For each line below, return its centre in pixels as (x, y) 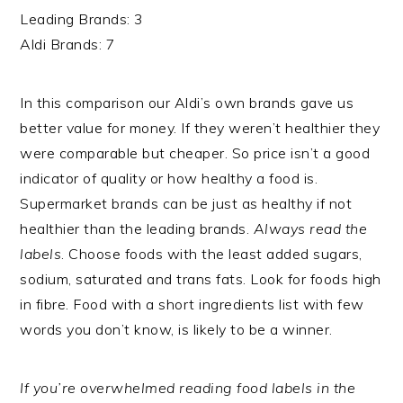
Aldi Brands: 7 (68, 45)
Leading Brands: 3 (82, 19)
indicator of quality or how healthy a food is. (169, 179)
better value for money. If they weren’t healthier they (200, 128)
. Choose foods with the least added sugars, (212, 254)
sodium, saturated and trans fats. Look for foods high (201, 279)
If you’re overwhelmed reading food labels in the (188, 388)
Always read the (310, 229)
